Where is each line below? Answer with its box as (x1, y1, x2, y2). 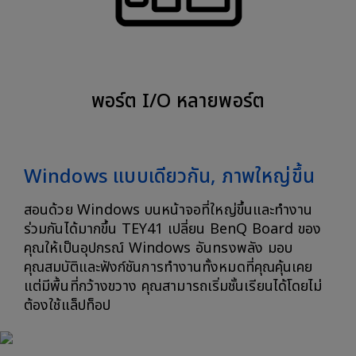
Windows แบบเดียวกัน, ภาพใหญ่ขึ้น (24, 162, 315, 192)
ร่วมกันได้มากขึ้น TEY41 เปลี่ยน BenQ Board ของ (24, 218, 322, 240)
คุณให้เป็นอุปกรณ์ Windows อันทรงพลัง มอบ (24, 237, 292, 259)
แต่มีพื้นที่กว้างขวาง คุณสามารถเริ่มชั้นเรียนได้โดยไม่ (24, 275, 323, 297)
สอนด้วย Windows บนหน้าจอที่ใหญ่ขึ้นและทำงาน (24, 199, 313, 221)
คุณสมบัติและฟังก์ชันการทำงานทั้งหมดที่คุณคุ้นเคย (24, 256, 313, 278)
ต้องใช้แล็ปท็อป (24, 294, 111, 316)
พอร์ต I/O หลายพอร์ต (91, 87, 265, 116)
